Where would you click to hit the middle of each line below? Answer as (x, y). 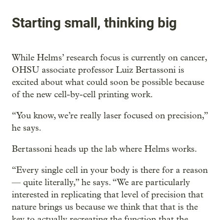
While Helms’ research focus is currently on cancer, (109, 57)
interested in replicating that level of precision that (108, 194)
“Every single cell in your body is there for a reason (110, 170)
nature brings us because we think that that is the (105, 207)
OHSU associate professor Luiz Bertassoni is (98, 70)
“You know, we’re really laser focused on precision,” (110, 115)
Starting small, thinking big (94, 23)
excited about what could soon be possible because (108, 82)
